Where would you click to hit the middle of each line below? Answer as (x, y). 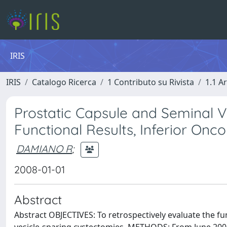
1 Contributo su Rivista (151, 82)
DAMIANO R (44, 148)
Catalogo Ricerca (64, 82)
